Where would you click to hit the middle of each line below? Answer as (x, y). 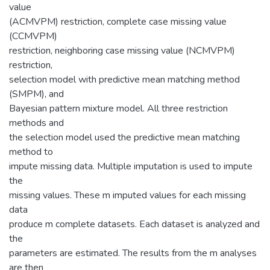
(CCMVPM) (33, 36)
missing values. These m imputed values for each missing (127, 195)
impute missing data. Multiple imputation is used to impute (131, 166)
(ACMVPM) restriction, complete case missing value (118, 21)
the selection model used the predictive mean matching (124, 137)
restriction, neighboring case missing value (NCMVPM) (122, 50)
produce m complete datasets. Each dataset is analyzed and (134, 224)
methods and (36, 123)
